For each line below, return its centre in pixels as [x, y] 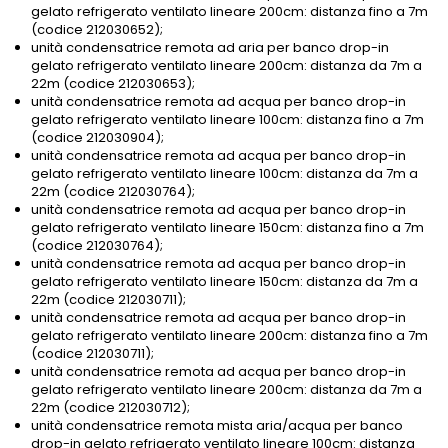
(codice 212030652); [97, 30]
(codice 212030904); [97, 138]
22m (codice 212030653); [113, 84]
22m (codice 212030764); [113, 192]
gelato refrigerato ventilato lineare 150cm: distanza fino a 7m [227, 228]
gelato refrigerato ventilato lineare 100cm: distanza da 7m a [224, 174]
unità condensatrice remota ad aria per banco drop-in [210, 48]
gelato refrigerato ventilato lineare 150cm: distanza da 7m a [224, 282]
